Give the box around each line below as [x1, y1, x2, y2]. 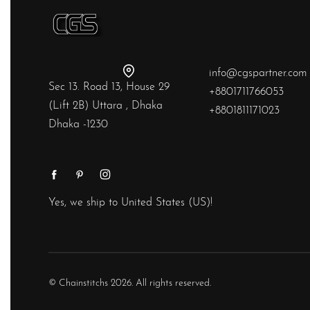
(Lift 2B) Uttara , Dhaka [48, 100, 163, 112]
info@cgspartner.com [208, 68, 307, 80]
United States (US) [121, 197, 210, 209]
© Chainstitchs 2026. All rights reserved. [48, 278, 211, 289]
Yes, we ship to [48, 197, 121, 209]
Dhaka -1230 [48, 119, 108, 131]
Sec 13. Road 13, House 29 [48, 82, 170, 93]
